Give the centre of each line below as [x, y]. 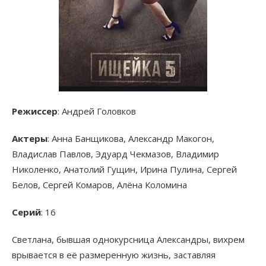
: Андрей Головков [97, 111]
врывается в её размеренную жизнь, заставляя [114, 255]
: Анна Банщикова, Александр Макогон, [131, 139]
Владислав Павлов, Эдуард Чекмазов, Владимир [115, 154]
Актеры [30, 139]
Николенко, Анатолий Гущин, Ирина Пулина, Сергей [124, 170]
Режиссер [35, 111]
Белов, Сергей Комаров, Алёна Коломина [99, 185]
